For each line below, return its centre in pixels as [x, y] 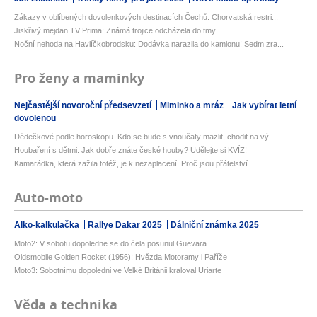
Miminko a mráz [193, 106]
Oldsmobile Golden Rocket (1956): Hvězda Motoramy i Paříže [121, 257]
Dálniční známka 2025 [215, 225]
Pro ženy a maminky [79, 79]
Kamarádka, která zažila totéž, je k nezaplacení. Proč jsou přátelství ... [135, 164]
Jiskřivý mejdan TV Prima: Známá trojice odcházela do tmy [115, 31]
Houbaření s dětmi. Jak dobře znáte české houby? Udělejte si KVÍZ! [131, 150]
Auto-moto [48, 198]
